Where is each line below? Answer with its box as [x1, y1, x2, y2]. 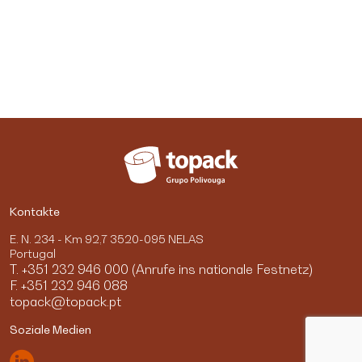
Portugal [10, 246, 56, 260]
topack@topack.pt [10, 293, 121, 309]
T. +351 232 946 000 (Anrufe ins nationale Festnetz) [10, 260, 313, 277]
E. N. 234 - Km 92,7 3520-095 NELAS [10, 231, 204, 246]
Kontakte [10, 204, 60, 218]
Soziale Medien [10, 322, 91, 336]
